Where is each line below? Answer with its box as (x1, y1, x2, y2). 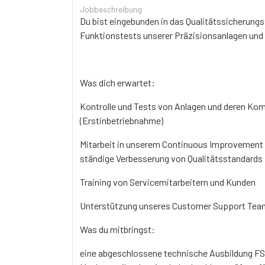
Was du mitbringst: (80, 223, 155, 235)
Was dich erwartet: (80, 76, 155, 88)
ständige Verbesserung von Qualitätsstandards (80, 152, 263, 164)
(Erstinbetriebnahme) (80, 114, 163, 126)
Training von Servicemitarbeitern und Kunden (80, 176, 256, 188)
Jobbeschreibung (80, 4, 142, 14)
